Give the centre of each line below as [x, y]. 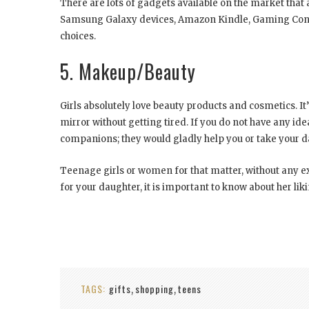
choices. [78, 37]
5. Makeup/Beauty [133, 72]
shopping [154, 289]
